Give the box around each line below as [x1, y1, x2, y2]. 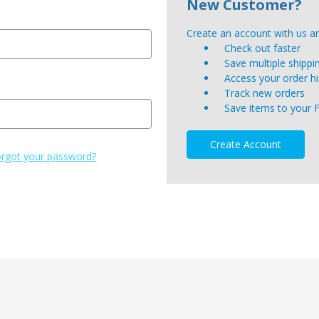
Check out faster [224, 41, 301, 55]
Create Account [210, 137, 282, 151]
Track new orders [224, 86, 305, 100]
